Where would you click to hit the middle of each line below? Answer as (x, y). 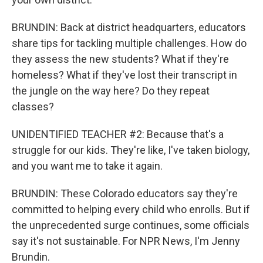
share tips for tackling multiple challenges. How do (129, 43)
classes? (33, 106)
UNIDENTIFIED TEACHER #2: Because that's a (118, 134)
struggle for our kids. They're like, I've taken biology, (131, 150)
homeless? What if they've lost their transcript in (124, 75)
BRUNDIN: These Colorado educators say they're (125, 193)
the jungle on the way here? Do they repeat (111, 90)
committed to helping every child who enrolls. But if (131, 209)
